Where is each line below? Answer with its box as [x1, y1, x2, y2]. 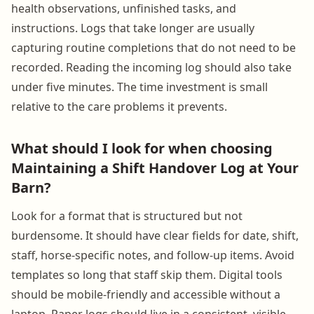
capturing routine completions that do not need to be [11, 39, 296, 55]
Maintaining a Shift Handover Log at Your [11, 158, 299, 177]
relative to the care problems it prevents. [11, 98, 227, 114]
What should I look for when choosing [11, 138, 273, 158]
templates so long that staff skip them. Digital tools [11, 266, 282, 282]
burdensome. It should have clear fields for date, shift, [11, 227, 299, 243]
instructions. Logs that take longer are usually [11, 20, 254, 36]
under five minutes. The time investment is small [11, 78, 268, 95]
